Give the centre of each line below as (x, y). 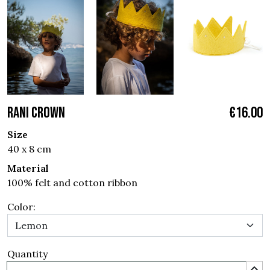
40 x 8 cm (29, 149)
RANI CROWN (36, 113)
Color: (21, 206)
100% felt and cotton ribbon (72, 182)
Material (28, 168)
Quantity (27, 253)
